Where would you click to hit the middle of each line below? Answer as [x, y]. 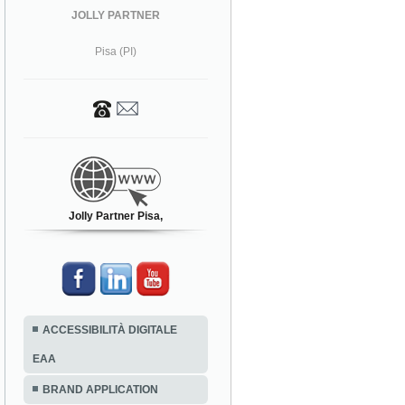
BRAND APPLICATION [100, 389]
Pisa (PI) [116, 51]
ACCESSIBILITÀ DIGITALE [110, 330]
